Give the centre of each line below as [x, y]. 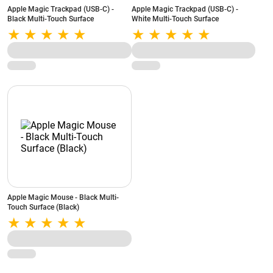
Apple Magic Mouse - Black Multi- [63, 197]
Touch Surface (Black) [43, 207]
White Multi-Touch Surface [175, 19]
